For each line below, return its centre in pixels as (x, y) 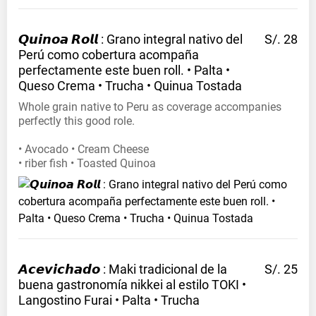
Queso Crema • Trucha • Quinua (106, 86)
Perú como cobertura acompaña (109, 55)
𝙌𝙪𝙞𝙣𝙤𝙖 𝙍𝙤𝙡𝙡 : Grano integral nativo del (130, 39)
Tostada (219, 86)
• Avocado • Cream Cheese (84, 150)
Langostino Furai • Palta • (88, 300)
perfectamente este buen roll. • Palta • (124, 71)
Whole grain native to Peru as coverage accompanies (150, 107)
